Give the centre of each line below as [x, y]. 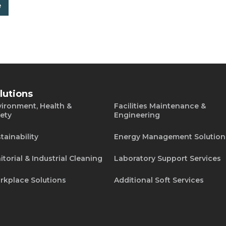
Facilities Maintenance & [160, 106]
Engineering [137, 115]
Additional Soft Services [159, 180]
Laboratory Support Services [168, 159]
